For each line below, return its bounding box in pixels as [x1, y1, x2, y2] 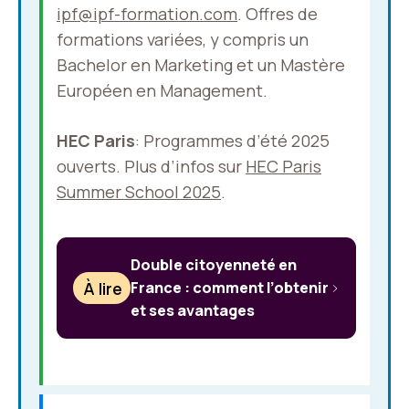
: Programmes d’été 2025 [135, 130, 330, 152]
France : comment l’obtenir [131, 278, 330, 298]
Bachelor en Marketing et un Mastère [57, 54, 345, 76]
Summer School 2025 [57, 181, 221, 203]
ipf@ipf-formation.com [57, 3, 237, 25]
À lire [83, 277, 123, 299]
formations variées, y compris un [57, 28, 309, 50]
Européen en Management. [57, 79, 267, 101]
